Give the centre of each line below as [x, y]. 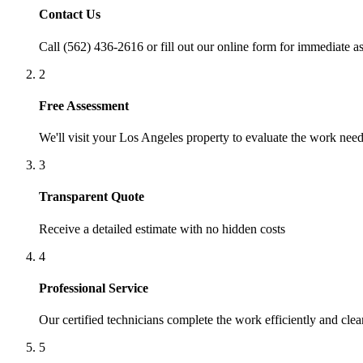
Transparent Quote [92, 197]
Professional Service [94, 288]
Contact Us [70, 15]
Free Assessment [84, 105]
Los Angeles [151, 138]
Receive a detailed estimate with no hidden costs [162, 228]
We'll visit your [79, 138]
